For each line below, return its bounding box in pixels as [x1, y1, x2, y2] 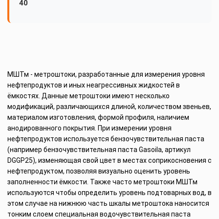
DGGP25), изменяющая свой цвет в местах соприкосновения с [7, 156, 212, 165]
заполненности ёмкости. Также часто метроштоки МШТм [7, 178, 197, 186]
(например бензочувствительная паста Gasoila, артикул [7, 146, 191, 154]
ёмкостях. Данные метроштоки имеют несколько [7, 92, 170, 100]
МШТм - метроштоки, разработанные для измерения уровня [7, 70, 205, 79]
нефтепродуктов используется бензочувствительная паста [7, 135, 204, 143]
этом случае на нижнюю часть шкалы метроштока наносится [7, 199, 209, 208]
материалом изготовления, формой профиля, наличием [7, 113, 189, 122]
